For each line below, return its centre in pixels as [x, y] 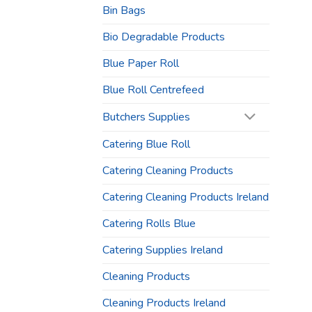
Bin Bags [124, 11]
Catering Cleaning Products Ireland [186, 197]
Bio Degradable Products [164, 37]
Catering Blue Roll [146, 144]
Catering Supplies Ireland [163, 250]
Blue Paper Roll [141, 64]
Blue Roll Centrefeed [153, 90]
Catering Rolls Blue [149, 223]
